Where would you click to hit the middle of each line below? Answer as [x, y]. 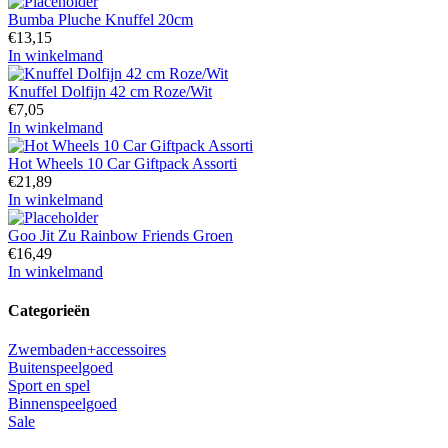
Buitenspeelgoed [60, 368]
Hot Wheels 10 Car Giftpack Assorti [122, 163]
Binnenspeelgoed [62, 404]
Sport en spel [49, 386]
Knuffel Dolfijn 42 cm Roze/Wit [110, 91]
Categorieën [49, 310]
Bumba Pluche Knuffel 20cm [100, 19]
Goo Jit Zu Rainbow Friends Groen [120, 235]
